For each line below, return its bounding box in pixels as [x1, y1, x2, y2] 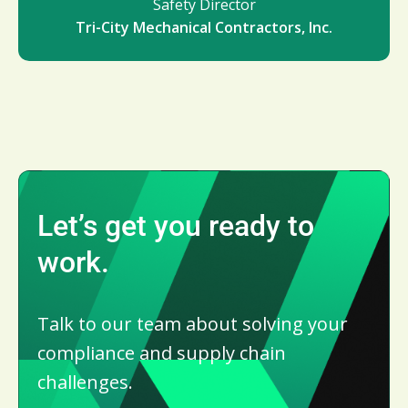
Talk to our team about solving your [37, 311, 348, 336]
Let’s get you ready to [37, 208, 314, 243]
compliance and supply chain [37, 340, 286, 365]
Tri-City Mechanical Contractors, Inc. [76, 16, 332, 37]
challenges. [37, 369, 133, 394]
